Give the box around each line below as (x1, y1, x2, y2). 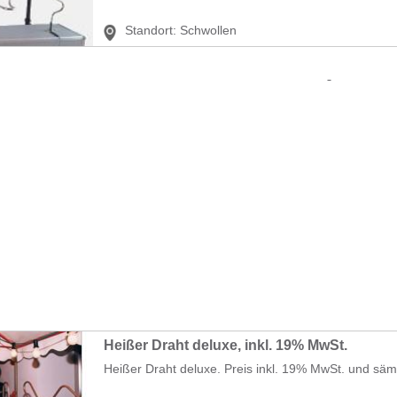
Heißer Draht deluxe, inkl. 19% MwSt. (104, 337, 347, 353)
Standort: (125, 22, 176, 37)
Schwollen (180, 22, 237, 37)
